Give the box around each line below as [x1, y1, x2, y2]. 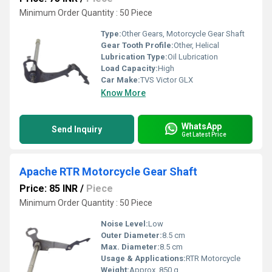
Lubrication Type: [101, 52, 168, 61]
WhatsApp [182, 121, 222, 131]
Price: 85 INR [19, 183, 78, 194]
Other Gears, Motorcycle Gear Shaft [121, 29, 245, 38]
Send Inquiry [52, 124, 102, 134]
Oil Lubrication [168, 52, 218, 61]
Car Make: [101, 75, 140, 84]
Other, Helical [174, 41, 219, 50]
